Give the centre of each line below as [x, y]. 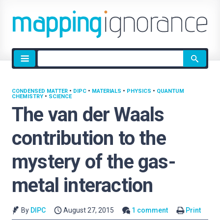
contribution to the [89, 138]
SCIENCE [60, 96]
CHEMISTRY [27, 96]
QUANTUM [170, 91]
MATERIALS [107, 91]
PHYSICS [139, 91]
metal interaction [82, 185]
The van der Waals [88, 115]
